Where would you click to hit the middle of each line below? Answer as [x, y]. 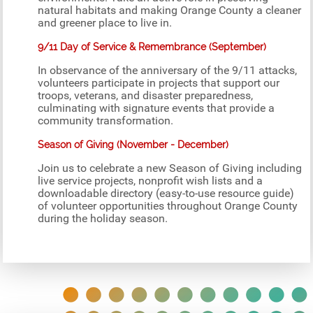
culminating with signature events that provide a [156, 108]
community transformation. [106, 121]
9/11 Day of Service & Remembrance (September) [152, 47]
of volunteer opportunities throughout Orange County [168, 206]
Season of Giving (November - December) [133, 145]
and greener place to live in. [105, 23]
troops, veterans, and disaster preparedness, [146, 96]
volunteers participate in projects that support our [159, 83]
